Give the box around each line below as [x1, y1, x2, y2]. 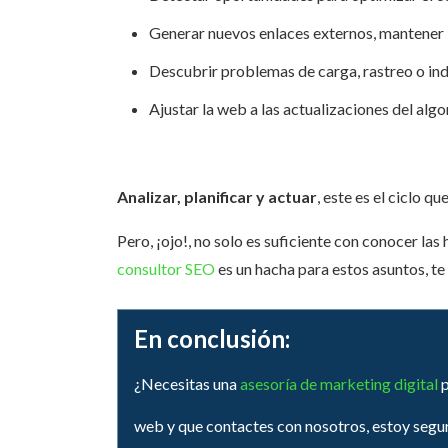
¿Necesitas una [134, 374, 240, 394]
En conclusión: [134, 324, 290, 354]
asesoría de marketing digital [240, 374, 438, 394]
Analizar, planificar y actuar [117, 187, 317, 207]
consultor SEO [117, 259, 215, 279]
